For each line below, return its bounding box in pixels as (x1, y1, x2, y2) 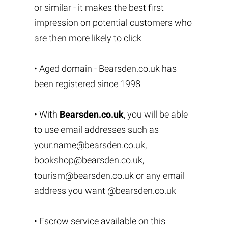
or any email (133, 170, 185, 181)
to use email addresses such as (34, 124, 159, 135)
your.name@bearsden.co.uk (34, 139, 145, 150)
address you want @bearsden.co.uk (34, 185, 176, 196)
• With (34, 109, 60, 120)
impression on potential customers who (34, 17, 192, 28)
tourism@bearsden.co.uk (34, 170, 134, 181)
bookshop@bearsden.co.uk (34, 155, 142, 165)
